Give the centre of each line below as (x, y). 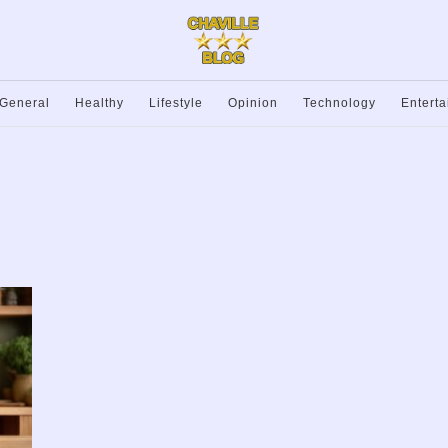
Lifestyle (176, 103)
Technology (339, 103)
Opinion (253, 103)
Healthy (99, 103)
